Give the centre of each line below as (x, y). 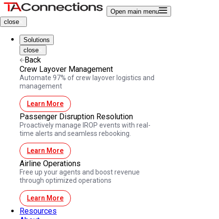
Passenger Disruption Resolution (76, 116)
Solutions (37, 40)
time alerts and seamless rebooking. (75, 133)
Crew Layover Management (66, 69)
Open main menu (135, 11)
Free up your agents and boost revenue (80, 172)
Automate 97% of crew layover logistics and (87, 78)
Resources (38, 211)
